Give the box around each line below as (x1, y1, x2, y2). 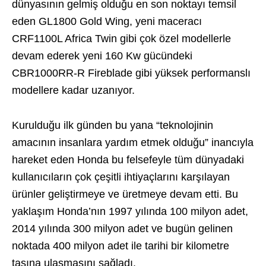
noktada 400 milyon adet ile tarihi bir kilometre (12, 240, 229, 252)
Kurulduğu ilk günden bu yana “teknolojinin (12, 119, 213, 131)
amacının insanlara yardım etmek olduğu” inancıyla (12, 137, 254, 148)
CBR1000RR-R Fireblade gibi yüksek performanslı (12, 67, 251, 79)
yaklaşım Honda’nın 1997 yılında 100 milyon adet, (12, 205, 248, 217)
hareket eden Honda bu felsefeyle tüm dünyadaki (12, 154, 244, 166)
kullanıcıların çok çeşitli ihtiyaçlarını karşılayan (12, 171, 230, 183)
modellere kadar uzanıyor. (12, 84, 135, 96)
